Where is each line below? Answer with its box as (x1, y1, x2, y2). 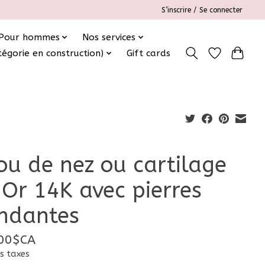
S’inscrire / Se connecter (161, 5, 243, 14)
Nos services (82, 31, 136, 43)
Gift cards (126, 48, 170, 59)
